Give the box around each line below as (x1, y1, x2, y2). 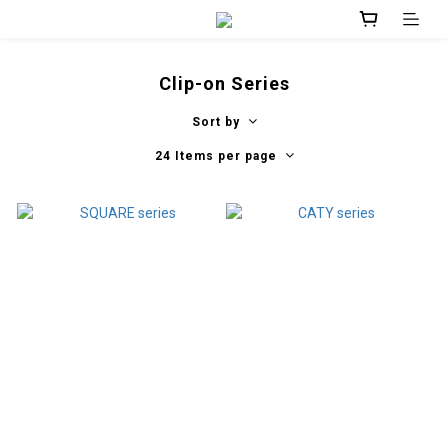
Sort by (191, 115, 240, 130)
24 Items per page (154, 149, 277, 164)
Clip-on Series (158, 73, 290, 95)
